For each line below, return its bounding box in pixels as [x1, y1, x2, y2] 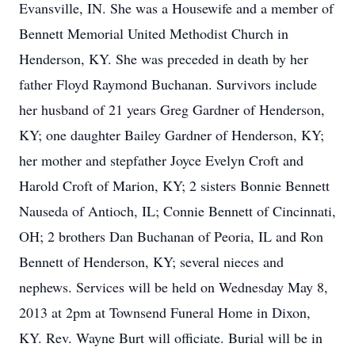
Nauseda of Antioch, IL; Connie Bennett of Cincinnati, [19, 201, 336, 220]
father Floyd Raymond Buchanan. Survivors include [19, 74, 317, 94]
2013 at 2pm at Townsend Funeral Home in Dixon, [19, 303, 311, 322]
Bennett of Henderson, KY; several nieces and [19, 252, 284, 271]
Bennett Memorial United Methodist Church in [19, 24, 288, 43]
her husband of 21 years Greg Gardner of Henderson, [19, 100, 325, 119]
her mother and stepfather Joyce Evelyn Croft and [19, 151, 303, 170]
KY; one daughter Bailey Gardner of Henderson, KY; [19, 125, 324, 144]
